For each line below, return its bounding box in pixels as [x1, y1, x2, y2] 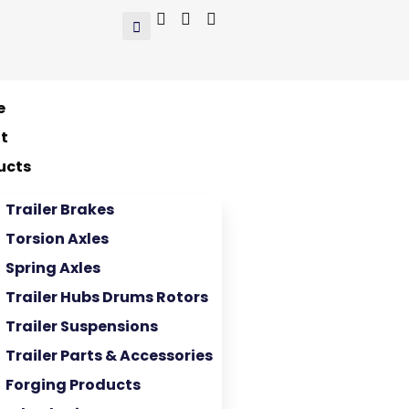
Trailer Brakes [5, 199, 114, 220]
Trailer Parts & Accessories [5, 345, 213, 366]
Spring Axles [5, 257, 100, 278]
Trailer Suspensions [5, 316, 158, 337]
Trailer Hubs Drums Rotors [5, 287, 208, 308]
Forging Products [5, 374, 141, 395]
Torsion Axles [5, 228, 109, 249]
